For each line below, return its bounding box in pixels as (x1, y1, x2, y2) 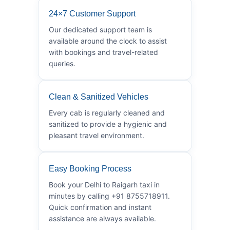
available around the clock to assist (49, 36, 167, 45)
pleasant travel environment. (49, 130, 144, 140)
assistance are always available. (49, 214, 156, 223)
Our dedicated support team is (49, 25, 152, 34)
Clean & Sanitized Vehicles (49, 92, 148, 101)
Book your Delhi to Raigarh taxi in (49, 180, 160, 189)
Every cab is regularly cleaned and (49, 108, 165, 117)
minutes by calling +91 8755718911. (49, 191, 170, 200)
